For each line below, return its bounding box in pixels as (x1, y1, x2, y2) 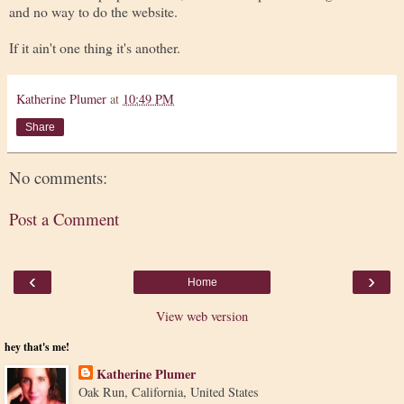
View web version (156, 307, 248, 325)
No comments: (9, 165, 107, 188)
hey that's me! (5, 338, 69, 354)
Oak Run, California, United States (78, 382, 259, 400)
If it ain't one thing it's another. (9, 37, 180, 57)
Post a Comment (9, 207, 119, 231)
